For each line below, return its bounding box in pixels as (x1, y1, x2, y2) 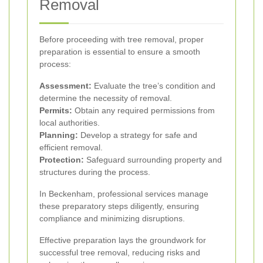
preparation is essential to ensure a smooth (39, 46, 200, 56)
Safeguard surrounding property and (84, 154, 222, 164)
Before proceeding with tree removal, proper (39, 34, 204, 44)
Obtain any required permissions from (72, 105, 215, 115)
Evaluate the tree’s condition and (92, 80, 215, 90)
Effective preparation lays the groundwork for (39, 235, 206, 245)
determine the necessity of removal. (39, 93, 172, 103)
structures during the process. (39, 167, 150, 177)
